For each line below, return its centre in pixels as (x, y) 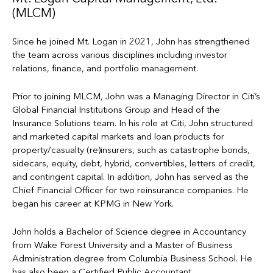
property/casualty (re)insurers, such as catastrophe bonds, (131, 150)
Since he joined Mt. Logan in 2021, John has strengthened (131, 41)
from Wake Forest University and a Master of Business (122, 245)
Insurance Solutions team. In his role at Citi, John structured (133, 123)
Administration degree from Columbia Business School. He (132, 258)
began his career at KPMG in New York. (94, 204)
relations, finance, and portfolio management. (105, 68)
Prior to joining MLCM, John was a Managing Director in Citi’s (136, 96)
